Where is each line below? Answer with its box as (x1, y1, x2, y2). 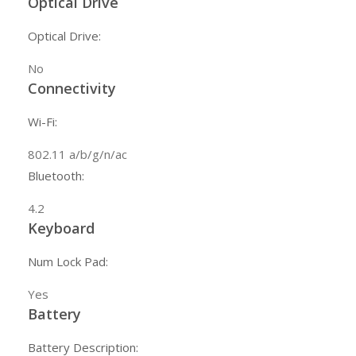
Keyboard (28, 219, 95, 238)
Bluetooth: (28, 168, 84, 184)
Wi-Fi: (28, 114, 57, 130)
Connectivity (28, 79, 116, 99)
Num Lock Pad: (28, 253, 108, 270)
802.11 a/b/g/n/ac (28, 146, 127, 163)
